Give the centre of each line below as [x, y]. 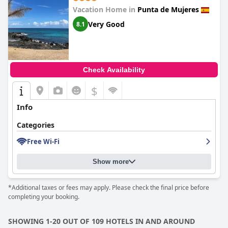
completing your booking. [44, 197]
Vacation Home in [105, 9]
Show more [111, 162]
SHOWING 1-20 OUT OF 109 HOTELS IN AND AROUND [102, 221]
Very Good [106, 24]
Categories [36, 125]
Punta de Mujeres [168, 9]
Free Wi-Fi [43, 141]
